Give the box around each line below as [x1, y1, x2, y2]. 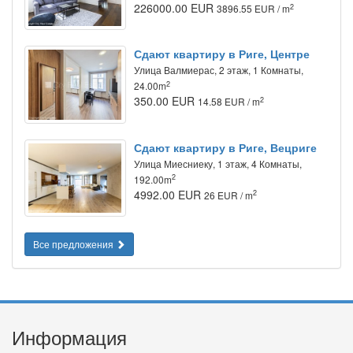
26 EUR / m [203, 188, 253, 202]
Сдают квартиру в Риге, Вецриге [133, 139, 317, 155]
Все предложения [33, 237, 116, 251]
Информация [12, 323, 127, 351]
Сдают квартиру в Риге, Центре [133, 46, 310, 62]
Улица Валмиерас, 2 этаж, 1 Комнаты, [133, 63, 303, 77]
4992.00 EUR [133, 186, 204, 203]
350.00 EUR [133, 93, 198, 110]
